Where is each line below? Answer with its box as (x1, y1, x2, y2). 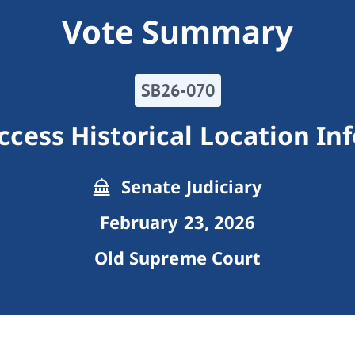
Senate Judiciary (116, 174, 262, 199)
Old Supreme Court (94, 246, 261, 270)
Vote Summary (61, 10, 294, 54)
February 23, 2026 (100, 210, 255, 235)
